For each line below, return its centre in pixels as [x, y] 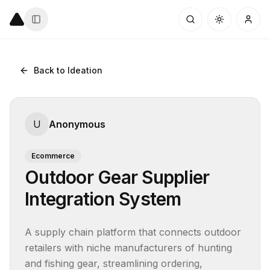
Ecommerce [53, 156]
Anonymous [77, 124]
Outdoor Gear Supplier [117, 177]
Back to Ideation [68, 70]
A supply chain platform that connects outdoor [133, 232]
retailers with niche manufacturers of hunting [128, 248]
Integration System [103, 199]
